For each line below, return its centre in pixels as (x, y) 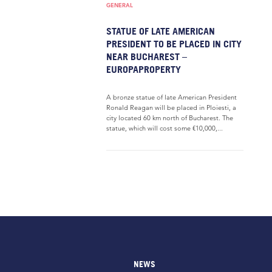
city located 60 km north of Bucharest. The (170, 118)
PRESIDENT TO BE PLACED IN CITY (174, 44)
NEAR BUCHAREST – (147, 56)
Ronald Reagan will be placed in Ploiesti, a (171, 107)
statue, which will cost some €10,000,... (165, 128)
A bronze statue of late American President (172, 97)
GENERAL (120, 5)
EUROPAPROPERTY (144, 69)
